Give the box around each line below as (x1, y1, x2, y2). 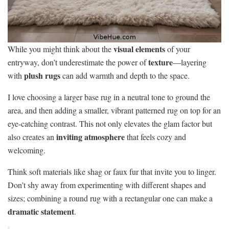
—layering (173, 56, 207, 67)
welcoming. (8, 144, 45, 155)
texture (148, 56, 173, 68)
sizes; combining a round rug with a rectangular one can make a (8, 192, 213, 203)
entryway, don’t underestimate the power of (8, 56, 148, 67)
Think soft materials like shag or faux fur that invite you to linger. (8, 166, 216, 177)
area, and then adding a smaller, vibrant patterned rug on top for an (8, 104, 221, 116)
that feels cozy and (125, 131, 186, 142)
